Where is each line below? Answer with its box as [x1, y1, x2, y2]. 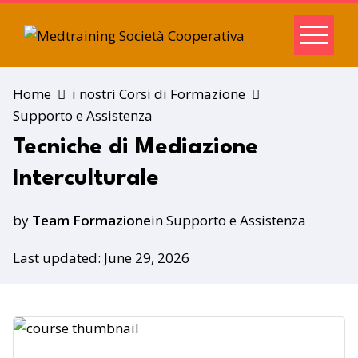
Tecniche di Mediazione [13, 137, 258, 159]
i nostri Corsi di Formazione [72, 85, 245, 103]
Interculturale [13, 168, 159, 190]
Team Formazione [32, 210, 151, 229]
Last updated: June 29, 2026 [13, 248, 189, 267]
